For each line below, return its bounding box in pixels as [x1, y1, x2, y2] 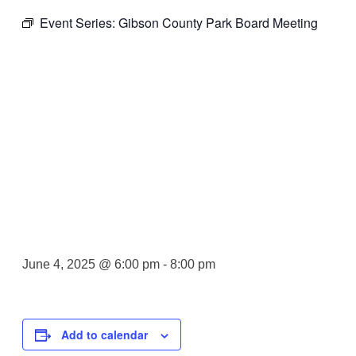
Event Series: [40, 14, 118, 33]
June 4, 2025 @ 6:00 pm [22, 257, 160, 272]
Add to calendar [61, 327, 148, 343]
